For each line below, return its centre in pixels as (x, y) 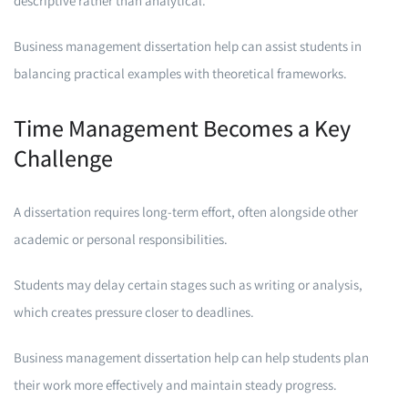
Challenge (63, 158)
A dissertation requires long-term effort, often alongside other (186, 212)
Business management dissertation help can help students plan (191, 357)
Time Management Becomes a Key (182, 127)
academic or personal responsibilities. (121, 239)
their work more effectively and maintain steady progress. (175, 385)
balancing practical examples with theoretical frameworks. (180, 73)
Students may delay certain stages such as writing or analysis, (188, 285)
